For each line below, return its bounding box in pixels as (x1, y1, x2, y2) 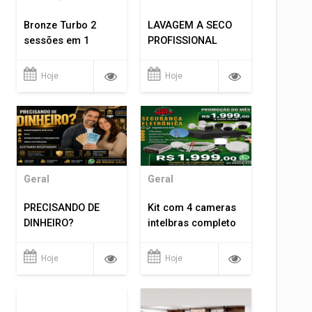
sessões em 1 (23, 35, 89, 47)
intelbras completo (148, 217, 237, 229)
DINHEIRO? (23, 217, 74, 229)
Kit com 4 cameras (148, 201, 237, 214)
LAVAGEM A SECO (148, 19, 233, 32)
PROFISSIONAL (148, 35, 218, 47)
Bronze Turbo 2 (23, 19, 96, 32)
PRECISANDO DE (23, 201, 100, 214)
